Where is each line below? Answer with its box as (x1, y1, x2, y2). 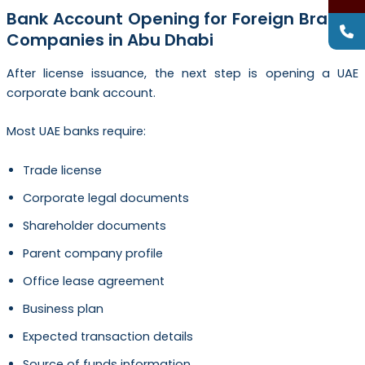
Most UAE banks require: (6, 123, 146, 140)
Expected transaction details (22, 328, 193, 345)
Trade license (22, 161, 102, 178)
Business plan (22, 300, 103, 317)
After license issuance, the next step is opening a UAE (6, 64, 359, 81)
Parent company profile (22, 244, 163, 262)
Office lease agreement (22, 272, 165, 289)
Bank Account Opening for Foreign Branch (6, 7, 359, 30)
